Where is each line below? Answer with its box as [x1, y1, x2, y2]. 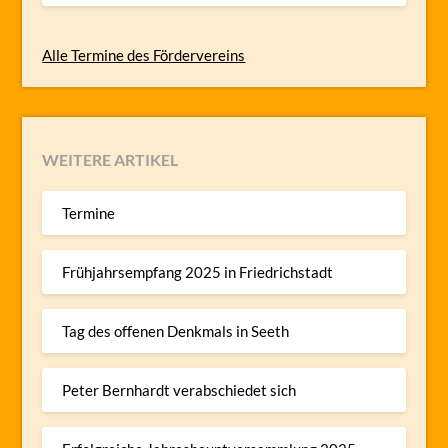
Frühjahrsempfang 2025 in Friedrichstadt [62, 262, 334, 281]
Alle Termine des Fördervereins [42, 46, 246, 65]
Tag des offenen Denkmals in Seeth [62, 321, 290, 340]
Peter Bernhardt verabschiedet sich [62, 380, 297, 399]
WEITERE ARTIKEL [42, 150, 179, 170]
